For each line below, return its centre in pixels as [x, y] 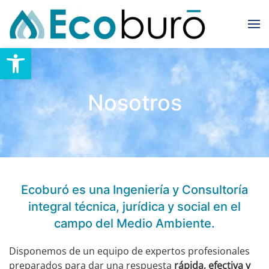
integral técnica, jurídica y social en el [134, 207]
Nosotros [134, 103]
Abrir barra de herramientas [66, 53]
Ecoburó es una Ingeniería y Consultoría [134, 190]
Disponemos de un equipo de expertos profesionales [129, 251]
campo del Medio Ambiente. [134, 223]
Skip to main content [74, 34]
